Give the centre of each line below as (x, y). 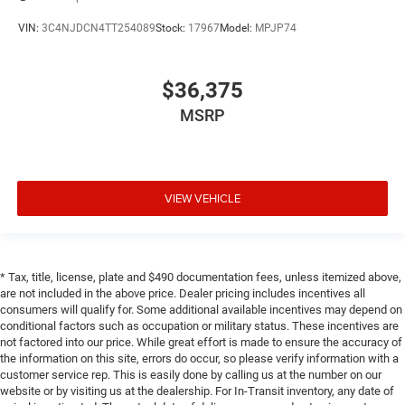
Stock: (172, 28)
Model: (237, 28)
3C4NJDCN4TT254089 (99, 28)
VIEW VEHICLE (202, 198)
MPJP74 (276, 28)
